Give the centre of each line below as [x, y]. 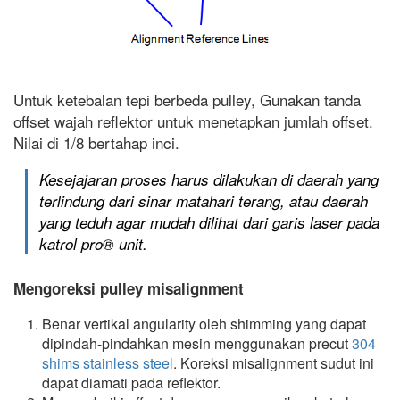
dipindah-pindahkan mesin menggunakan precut [197, 344]
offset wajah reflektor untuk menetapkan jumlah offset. [193, 121]
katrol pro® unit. [94, 243]
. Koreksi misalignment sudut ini [274, 363]
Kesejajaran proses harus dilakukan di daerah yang [209, 179]
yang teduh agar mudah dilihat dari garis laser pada [210, 222]
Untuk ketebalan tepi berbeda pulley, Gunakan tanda [187, 99]
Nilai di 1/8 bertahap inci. [96, 142]
